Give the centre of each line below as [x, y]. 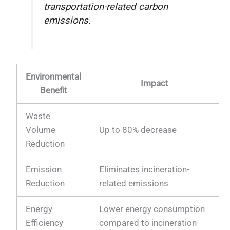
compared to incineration [148, 223]
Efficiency [45, 223]
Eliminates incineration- [145, 170]
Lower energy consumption [152, 209]
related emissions [134, 184]
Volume [41, 130]
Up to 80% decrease [138, 130]
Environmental [54, 77]
